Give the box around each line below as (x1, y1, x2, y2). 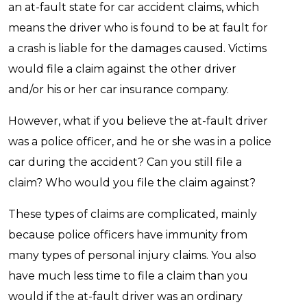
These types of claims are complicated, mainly (8, 208, 257, 221)
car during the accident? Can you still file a (8, 156, 242, 169)
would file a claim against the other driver (8, 62, 236, 75)
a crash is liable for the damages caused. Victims (8, 42, 267, 55)
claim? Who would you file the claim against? (8, 176, 256, 189)
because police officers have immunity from (8, 228, 247, 241)
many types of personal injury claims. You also (8, 249, 256, 262)
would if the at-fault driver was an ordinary (8, 290, 243, 303)
